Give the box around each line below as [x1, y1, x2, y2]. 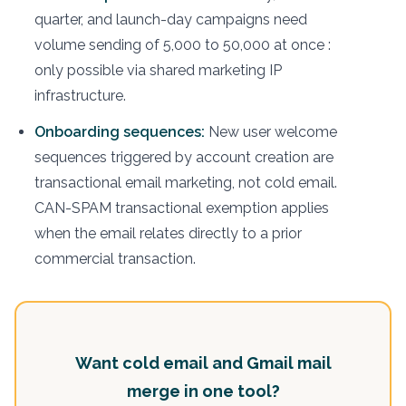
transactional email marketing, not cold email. [34, 173, 337, 191]
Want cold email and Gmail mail [74, 353, 332, 372]
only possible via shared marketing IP [34, 61, 282, 79]
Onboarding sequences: [34, 122, 205, 140]
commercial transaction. [34, 249, 196, 267]
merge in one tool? [126, 381, 280, 401]
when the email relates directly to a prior [34, 224, 302, 242]
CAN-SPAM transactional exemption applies [34, 198, 329, 217]
